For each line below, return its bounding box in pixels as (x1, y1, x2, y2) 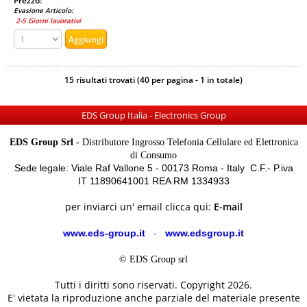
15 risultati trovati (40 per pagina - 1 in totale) (64, 74, 243, 85)
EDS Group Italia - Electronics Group (81, 109, 226, 121)
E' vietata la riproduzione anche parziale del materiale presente (7, 291, 300, 304)
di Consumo (130, 150, 177, 160)
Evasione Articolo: (14, 5, 73, 15)
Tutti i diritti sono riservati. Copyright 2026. (55, 278, 252, 291)
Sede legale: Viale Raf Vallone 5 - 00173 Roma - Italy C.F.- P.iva (14, 162, 293, 173)
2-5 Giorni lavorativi (14, 16, 81, 25)
